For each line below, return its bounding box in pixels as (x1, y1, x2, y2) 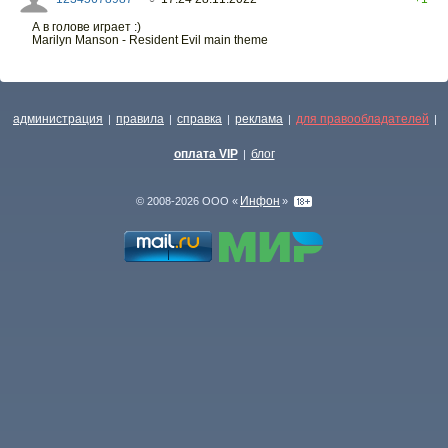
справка (177, 112, 222, 126)
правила (116, 112, 164, 126)
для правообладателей (296, 112, 429, 126)
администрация (13, 112, 103, 126)
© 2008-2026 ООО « (136, 195, 238, 207)
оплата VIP (173, 147, 238, 161)
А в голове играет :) (32, 20, 141, 34)
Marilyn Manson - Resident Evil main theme (32, 33, 268, 47)
